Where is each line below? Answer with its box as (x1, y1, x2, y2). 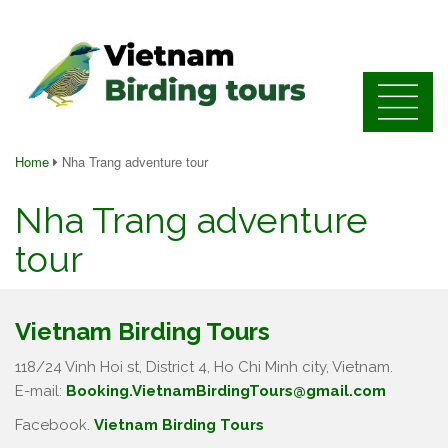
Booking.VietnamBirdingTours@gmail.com (66, 381, 386, 400)
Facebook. (15, 415, 94, 434)
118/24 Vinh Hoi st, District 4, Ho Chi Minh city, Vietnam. (15, 357, 393, 376)
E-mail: (15, 381, 66, 400)
